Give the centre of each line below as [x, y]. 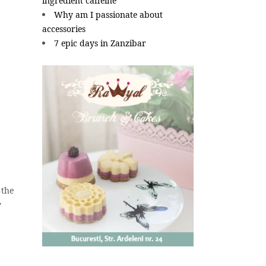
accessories [64, 29]
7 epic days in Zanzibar [100, 43]
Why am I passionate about [108, 15]
